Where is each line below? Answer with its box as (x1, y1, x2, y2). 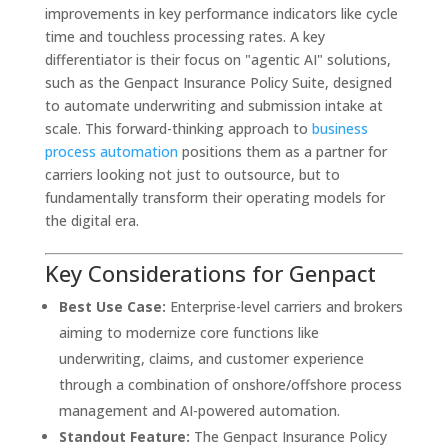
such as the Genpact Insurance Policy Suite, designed (44, 73, 392, 93)
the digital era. (44, 211, 139, 231)
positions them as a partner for (177, 142, 387, 162)
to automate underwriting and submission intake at (44, 96, 383, 116)
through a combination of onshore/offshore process (58, 375, 402, 395)
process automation (44, 142, 178, 162)
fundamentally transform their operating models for (44, 188, 385, 208)
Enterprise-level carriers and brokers (165, 297, 403, 317)
